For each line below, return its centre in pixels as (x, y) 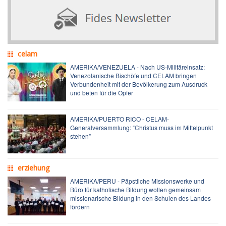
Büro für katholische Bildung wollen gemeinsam (135, 189)
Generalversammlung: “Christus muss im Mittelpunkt (142, 127)
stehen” (80, 136)
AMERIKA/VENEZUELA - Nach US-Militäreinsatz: (137, 67)
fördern (80, 206)
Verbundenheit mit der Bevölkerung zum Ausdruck (139, 84)
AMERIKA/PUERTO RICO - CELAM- (120, 119)
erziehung (34, 167)
